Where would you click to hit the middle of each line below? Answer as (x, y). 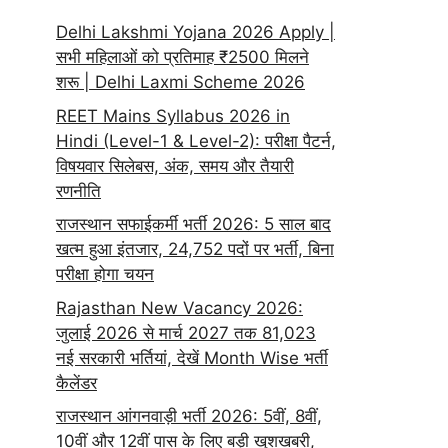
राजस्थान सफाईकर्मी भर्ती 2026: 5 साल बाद (193, 224)
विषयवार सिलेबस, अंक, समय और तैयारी (175, 165)
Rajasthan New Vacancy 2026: (179, 307)
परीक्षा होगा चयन (105, 274)
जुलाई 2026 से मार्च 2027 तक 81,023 (186, 332)
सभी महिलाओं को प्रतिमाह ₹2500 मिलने (182, 57)
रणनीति (78, 190)
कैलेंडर (76, 382)
